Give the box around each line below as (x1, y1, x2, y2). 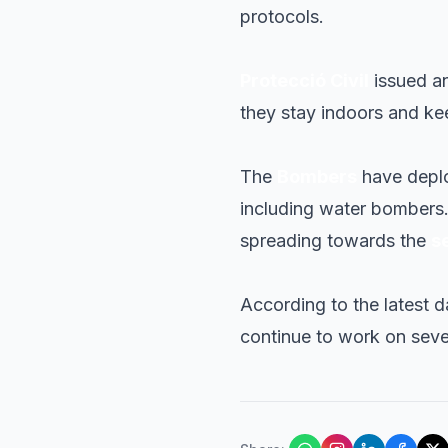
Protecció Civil (240, 70, 369, 91)
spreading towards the (240, 230, 431, 251)
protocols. (240, 6, 324, 27)
